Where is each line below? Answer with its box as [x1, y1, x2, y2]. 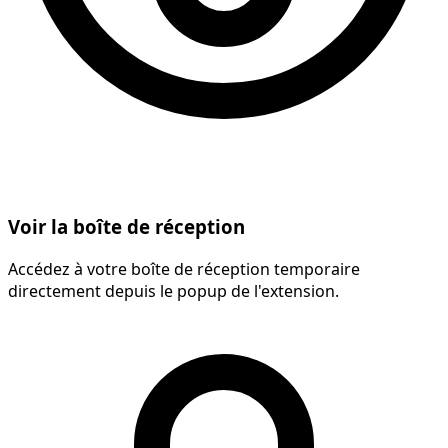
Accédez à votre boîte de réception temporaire [8, 258, 360, 280]
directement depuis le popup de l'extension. [8, 280, 339, 302]
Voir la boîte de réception [8, 214, 245, 240]
